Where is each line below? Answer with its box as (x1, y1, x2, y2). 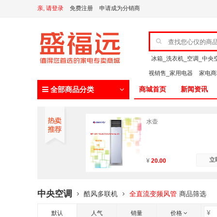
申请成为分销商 (99, 5, 140, 12)
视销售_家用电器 (149, 70, 194, 77)
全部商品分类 (48, 85, 94, 93)
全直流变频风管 (129, 190, 177, 198)
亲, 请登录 (37, 5, 63, 12)
